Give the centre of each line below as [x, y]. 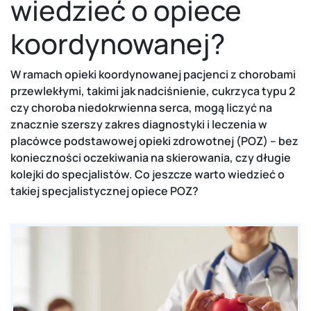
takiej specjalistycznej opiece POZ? [104, 191]
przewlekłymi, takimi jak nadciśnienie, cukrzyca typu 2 [153, 91]
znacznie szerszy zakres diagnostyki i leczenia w [139, 124]
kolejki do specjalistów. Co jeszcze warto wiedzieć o [148, 174]
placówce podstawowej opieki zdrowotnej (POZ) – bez [154, 141]
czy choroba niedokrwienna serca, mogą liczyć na [141, 107]
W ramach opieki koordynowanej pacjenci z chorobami [153, 74]
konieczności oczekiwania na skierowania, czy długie [151, 157]
